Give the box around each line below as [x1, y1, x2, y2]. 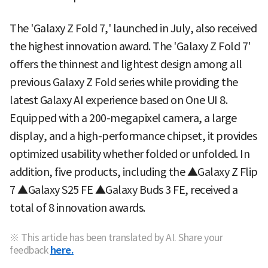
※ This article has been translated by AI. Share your [10, 232, 223, 244]
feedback [10, 244, 48, 257]
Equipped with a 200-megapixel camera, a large [10, 111, 237, 126]
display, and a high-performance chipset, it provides [10, 129, 257, 144]
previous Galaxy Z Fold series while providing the [10, 75, 238, 90]
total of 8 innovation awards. [10, 201, 145, 215]
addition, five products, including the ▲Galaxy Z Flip [10, 165, 258, 179]
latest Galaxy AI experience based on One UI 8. [10, 93, 227, 108]
